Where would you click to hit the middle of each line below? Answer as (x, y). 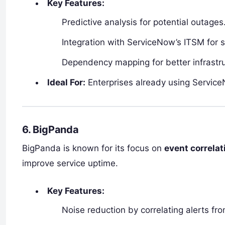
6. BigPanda (50, 129)
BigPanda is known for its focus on (93, 148)
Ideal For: (67, 82)
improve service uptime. (70, 163)
